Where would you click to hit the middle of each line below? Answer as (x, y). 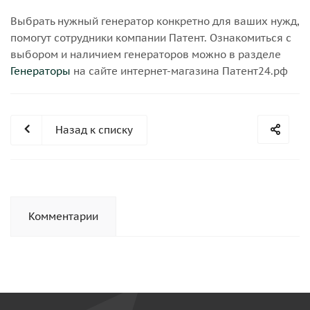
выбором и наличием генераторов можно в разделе (146, 55)
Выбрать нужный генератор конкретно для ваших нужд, (155, 21)
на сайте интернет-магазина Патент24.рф (179, 71)
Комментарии (63, 217)
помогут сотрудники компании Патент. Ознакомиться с (151, 38)
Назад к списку (94, 130)
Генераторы (40, 71)
